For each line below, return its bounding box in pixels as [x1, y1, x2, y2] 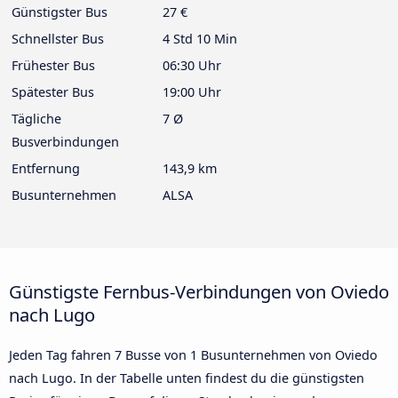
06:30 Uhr [163, 57, 221, 75]
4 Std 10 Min [163, 30, 237, 48]
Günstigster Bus [12, 4, 107, 21]
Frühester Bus [12, 57, 95, 75]
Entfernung [12, 160, 80, 178]
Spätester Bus [12, 84, 94, 101]
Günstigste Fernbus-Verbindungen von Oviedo [9, 279, 389, 305]
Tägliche [12, 110, 61, 128]
